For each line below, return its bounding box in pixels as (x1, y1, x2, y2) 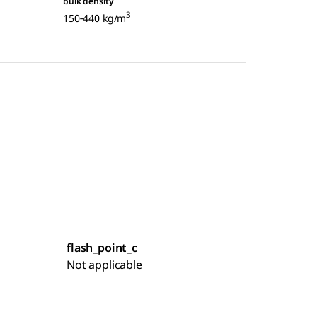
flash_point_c (67, 240, 137, 256)
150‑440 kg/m (63, 11, 127, 25)
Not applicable (67, 257, 142, 273)
